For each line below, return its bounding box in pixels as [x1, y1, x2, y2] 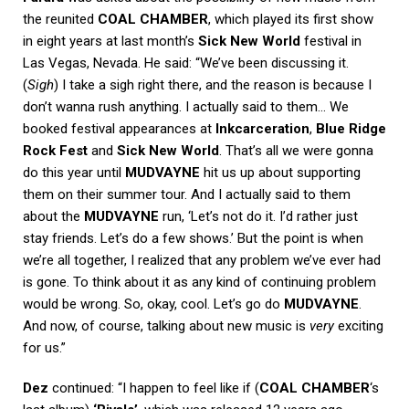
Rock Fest [23, 142, 88, 159]
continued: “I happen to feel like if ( [48, 379, 259, 396]
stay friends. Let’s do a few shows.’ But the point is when [23, 229, 363, 246]
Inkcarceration [215, 120, 309, 137]
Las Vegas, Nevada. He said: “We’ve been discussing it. [23, 54, 349, 71]
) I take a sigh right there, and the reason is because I [54, 76, 372, 93]
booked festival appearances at [23, 120, 215, 137]
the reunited [23, 10, 98, 27]
